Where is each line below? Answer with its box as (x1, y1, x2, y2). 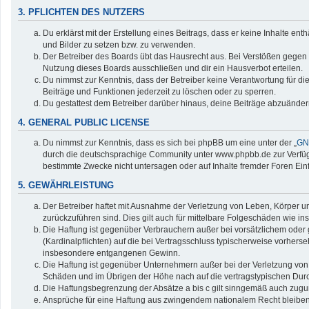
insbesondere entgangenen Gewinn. (43, 248, 180, 258)
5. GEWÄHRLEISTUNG (18, 180, 114, 190)
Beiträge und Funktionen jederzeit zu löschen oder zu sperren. (43, 86, 276, 97)
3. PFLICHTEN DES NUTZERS (18, 8, 145, 18)
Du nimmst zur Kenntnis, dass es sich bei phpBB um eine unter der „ (43, 138, 297, 148)
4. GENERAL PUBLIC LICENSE (18, 117, 150, 128)
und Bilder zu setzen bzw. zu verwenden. (43, 39, 195, 50)
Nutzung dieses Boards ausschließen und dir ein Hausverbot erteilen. (43, 63, 303, 73)
